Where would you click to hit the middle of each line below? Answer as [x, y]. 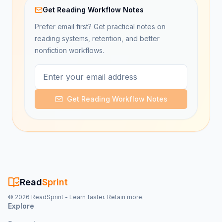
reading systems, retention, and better [97, 38]
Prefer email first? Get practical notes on [100, 27]
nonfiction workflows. [69, 50]
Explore [21, 206]
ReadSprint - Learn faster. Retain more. [87, 197]
